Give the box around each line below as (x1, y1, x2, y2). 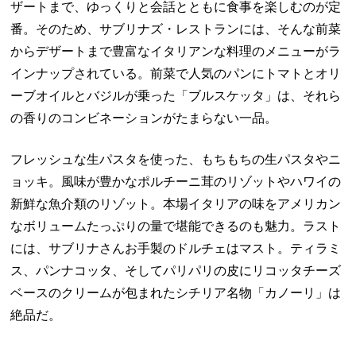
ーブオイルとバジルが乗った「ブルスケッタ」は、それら (10, 88, 342, 103)
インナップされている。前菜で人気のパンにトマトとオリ (10, 66, 342, 80)
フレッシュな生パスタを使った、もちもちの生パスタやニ (10, 152, 342, 166)
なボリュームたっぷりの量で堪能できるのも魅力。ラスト (10, 219, 342, 233)
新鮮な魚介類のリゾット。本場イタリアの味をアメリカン (10, 196, 342, 211)
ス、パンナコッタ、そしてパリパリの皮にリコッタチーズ (10, 263, 342, 277)
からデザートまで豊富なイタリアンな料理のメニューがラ (10, 44, 342, 58)
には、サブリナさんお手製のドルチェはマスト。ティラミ (10, 241, 342, 255)
